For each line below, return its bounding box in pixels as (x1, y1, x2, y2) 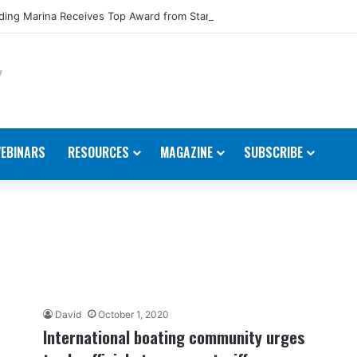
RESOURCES (68, 142, 129, 162)
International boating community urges (43, 324, 305, 349)
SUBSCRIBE (244, 142, 303, 162)
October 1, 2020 (98, 308, 169, 320)
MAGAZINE (160, 142, 213, 162)
